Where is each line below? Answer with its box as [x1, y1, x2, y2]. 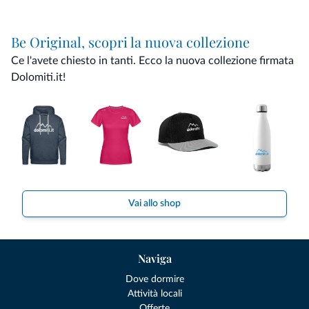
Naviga [137, 251, 172, 266]
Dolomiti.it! [11, 72, 66, 83]
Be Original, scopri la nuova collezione [11, 32, 250, 52]
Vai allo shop [128, 199, 181, 209]
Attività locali [127, 289, 182, 299]
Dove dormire [125, 275, 184, 285]
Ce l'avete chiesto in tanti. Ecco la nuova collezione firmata [11, 55, 294, 67]
